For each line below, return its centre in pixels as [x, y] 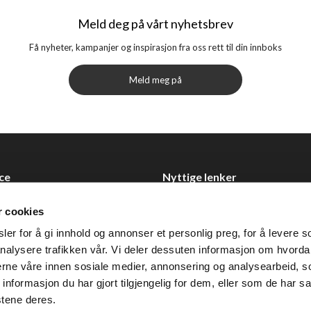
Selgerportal [187, 225]
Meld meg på [155, 79]
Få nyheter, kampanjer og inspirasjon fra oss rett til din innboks [155, 47]
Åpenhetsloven [193, 244]
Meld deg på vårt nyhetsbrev [155, 23]
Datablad [182, 205]
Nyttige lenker [200, 176]
